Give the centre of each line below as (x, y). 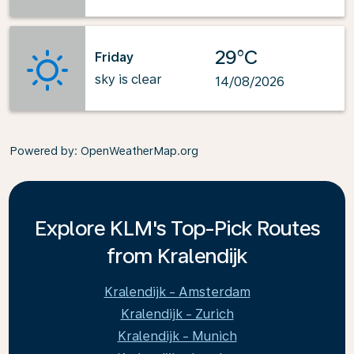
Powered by (42, 151)
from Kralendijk (177, 256)
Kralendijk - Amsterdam (177, 292)
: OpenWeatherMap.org (136, 151)
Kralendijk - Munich (177, 336)
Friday (114, 57)
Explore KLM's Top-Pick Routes (177, 228)
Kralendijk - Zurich (177, 314)
